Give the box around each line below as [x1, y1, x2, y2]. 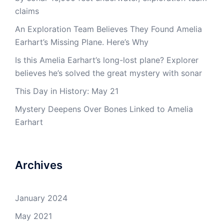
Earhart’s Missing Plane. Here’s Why [15, 37, 148, 47]
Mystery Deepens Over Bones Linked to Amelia [15, 104, 193, 114]
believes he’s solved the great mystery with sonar [15, 68, 202, 78]
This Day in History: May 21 [15, 86, 118, 96]
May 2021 [15, 211, 52, 221]
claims [15, 6, 39, 16]
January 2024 [15, 193, 67, 203]
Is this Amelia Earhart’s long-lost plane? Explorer [15, 55, 198, 65]
